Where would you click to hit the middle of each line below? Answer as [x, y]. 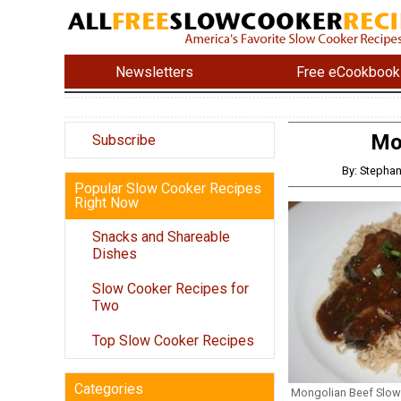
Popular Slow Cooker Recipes [168, 189]
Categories [109, 389]
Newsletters [155, 72]
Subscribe [124, 141]
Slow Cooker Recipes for [171, 289]
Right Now [107, 203]
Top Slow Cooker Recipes [173, 341]
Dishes [115, 254]
